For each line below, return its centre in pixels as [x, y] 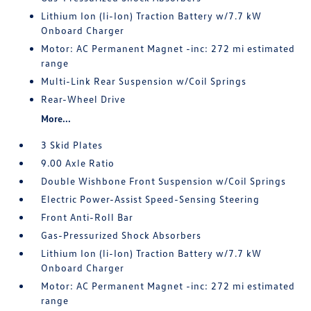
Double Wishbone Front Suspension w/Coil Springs [164, 181]
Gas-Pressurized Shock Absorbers [121, 235]
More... [56, 119]
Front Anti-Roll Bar [87, 217]
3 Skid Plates [72, 145]
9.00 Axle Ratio [78, 163]
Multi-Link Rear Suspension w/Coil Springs [144, 81]
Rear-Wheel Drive [84, 99]
